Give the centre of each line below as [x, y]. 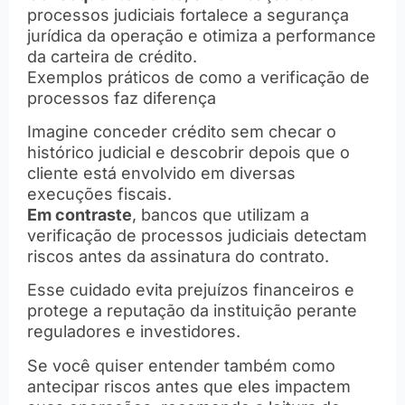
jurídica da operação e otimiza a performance [202, 35]
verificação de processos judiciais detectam [197, 235]
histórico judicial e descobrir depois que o [188, 152]
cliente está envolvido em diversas [161, 173]
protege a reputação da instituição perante [192, 311]
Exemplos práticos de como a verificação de [198, 77]
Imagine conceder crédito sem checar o [182, 131]
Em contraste [80, 214]
